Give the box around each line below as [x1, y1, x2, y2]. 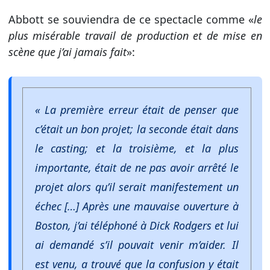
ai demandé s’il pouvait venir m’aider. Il [34, 237, 239, 253]
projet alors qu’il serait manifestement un [34, 180, 239, 195]
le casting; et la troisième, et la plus [34, 141, 239, 156]
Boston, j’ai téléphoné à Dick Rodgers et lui [34, 218, 239, 233]
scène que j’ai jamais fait [8, 45, 127, 60]
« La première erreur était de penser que [34, 102, 239, 118]
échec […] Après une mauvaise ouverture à [34, 199, 239, 214]
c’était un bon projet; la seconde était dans [34, 122, 239, 137]
